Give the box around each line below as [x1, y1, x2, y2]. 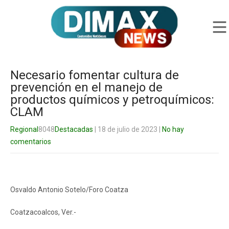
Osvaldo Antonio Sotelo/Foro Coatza [10, 186, 128, 194]
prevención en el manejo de [10, 80, 163, 95]
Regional [10, 125, 38, 133]
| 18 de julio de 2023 [93, 125, 157, 133]
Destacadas [55, 125, 93, 133]
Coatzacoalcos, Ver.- [10, 208, 76, 216]
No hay [162, 125, 184, 133]
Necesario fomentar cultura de [10, 68, 179, 82]
